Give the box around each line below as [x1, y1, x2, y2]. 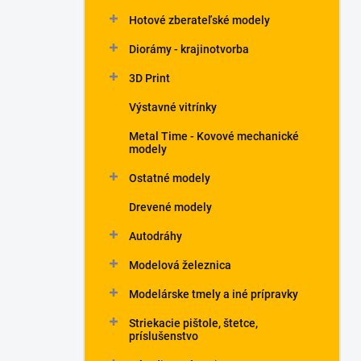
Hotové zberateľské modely [129, 14, 270, 27]
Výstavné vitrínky [129, 101, 217, 114]
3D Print [129, 72, 170, 85]
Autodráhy [129, 230, 182, 243]
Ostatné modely [129, 172, 210, 185]
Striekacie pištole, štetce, [129, 317, 258, 330]
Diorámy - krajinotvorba [129, 43, 249, 56]
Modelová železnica [129, 259, 231, 272]
